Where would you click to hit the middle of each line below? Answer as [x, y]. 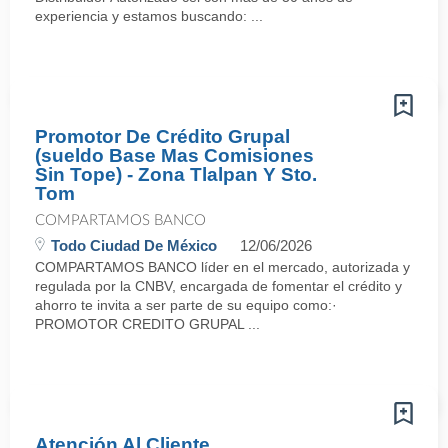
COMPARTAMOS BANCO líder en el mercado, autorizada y [222, 267]
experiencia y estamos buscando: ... [149, 16]
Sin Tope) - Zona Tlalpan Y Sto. [176, 174]
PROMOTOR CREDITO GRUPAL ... [147, 324]
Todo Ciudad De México [134, 245]
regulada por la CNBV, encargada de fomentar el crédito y [218, 286]
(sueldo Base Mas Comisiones [174, 155]
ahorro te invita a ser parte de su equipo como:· [186, 305]
